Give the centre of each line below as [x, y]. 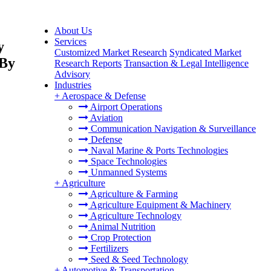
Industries [73, 85]
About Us [73, 31]
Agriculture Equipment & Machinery [160, 205]
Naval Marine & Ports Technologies [158, 150]
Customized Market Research [111, 52]
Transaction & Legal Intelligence [186, 63]
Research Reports [88, 63]
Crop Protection [120, 237]
